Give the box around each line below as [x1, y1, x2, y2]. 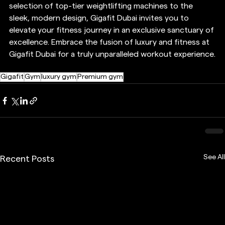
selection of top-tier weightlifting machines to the [9, 2, 195, 11]
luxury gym [41, 73, 76, 81]
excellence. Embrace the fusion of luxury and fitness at [9, 38, 211, 47]
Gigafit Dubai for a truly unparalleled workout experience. [9, 50, 215, 59]
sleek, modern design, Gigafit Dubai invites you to [9, 14, 191, 23]
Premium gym [77, 73, 123, 81]
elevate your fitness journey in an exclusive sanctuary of [9, 26, 216, 35]
